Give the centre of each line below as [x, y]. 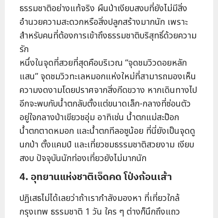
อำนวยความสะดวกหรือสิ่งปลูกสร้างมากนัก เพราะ [104, 22]
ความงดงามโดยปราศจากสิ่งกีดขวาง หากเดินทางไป [108, 91]
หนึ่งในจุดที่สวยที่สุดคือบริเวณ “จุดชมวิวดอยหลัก [103, 63]
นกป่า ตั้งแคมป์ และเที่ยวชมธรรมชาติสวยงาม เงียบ [107, 145]
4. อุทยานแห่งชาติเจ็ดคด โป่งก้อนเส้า [98, 177]
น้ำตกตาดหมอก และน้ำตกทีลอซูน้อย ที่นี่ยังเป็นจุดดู [107, 131]
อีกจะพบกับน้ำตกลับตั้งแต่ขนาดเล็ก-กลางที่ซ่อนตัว [105, 104]
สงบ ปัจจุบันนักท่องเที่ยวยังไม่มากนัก [83, 159]
